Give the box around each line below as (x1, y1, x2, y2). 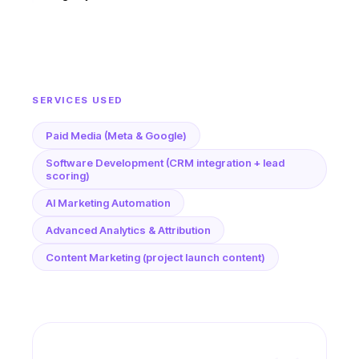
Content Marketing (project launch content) (46, 251, 265, 264)
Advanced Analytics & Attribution (46, 224, 211, 236)
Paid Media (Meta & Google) (46, 129, 187, 142)
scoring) (46, 169, 90, 182)
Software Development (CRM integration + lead (46, 156, 284, 169)
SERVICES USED (32, 95, 123, 106)
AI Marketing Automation (46, 196, 171, 209)
